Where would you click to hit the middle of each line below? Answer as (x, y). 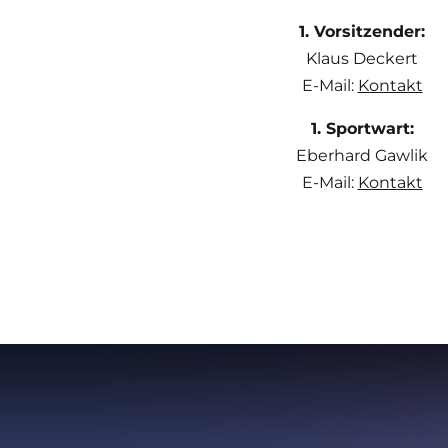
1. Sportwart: (362, 128)
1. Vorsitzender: (362, 31)
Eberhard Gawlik (362, 155)
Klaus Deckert (362, 58)
